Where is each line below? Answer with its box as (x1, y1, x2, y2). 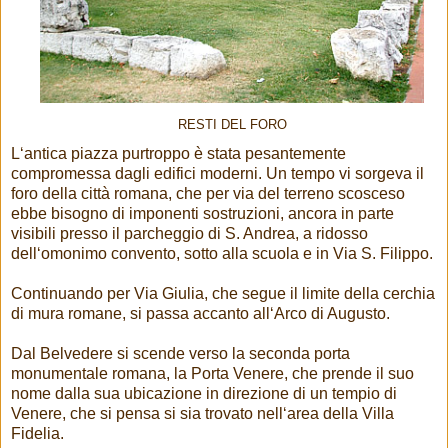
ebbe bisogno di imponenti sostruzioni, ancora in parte (11, 205, 394, 223)
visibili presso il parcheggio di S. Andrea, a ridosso (11, 225, 368, 243)
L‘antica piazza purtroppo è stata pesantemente (11, 145, 346, 163)
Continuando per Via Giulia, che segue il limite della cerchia (11, 285, 435, 303)
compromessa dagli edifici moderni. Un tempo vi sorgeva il (11, 165, 424, 183)
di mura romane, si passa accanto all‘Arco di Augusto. (11, 305, 390, 323)
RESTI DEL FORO (177, 117, 287, 132)
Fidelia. (11, 425, 64, 443)
